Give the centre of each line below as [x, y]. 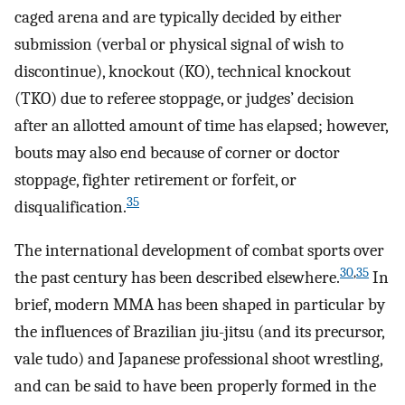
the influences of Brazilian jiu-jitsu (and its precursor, [199, 332]
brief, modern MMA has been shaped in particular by [200, 305]
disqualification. [71, 207]
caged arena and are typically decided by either [178, 17]
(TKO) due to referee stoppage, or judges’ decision [184, 98]
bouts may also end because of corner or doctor [177, 152]
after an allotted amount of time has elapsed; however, [201, 125]
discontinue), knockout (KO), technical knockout [183, 71]
